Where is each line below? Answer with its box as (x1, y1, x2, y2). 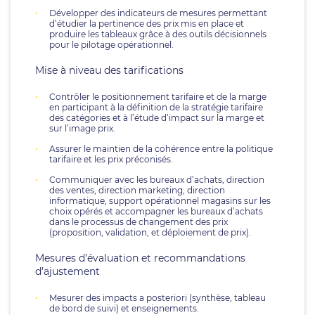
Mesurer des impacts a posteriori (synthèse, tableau (49, 292, 266, 303)
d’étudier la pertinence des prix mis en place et (49, 18, 244, 29)
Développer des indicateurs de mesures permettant (49, 8, 267, 18)
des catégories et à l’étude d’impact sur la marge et (49, 112, 264, 123)
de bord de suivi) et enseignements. (49, 303, 199, 314)
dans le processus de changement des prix (49, 217, 228, 227)
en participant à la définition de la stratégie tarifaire (49, 102, 263, 112)
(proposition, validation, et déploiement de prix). (49, 227, 251, 238)
